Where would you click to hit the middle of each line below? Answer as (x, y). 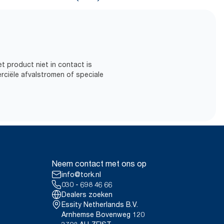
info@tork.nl (81, 174)
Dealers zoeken (87, 194)
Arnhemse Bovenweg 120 (103, 214)
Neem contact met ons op (99, 163)
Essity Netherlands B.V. (100, 204)
